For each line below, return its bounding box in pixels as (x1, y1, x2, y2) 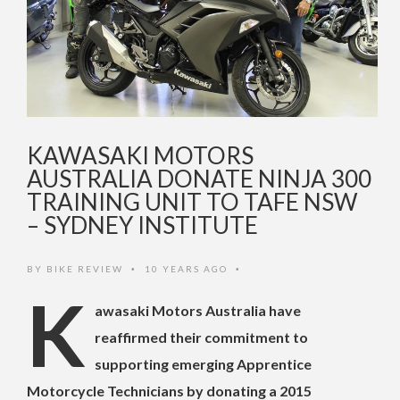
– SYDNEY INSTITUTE (27, 211, 258, 240)
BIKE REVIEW (46, 263, 123, 275)
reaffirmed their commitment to (95, 329, 308, 346)
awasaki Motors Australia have (95, 302, 301, 320)
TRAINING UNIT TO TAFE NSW (27, 187, 358, 217)
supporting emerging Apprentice (95, 355, 312, 373)
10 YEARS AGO (145, 263, 231, 275)
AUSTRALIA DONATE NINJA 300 (27, 164, 371, 194)
